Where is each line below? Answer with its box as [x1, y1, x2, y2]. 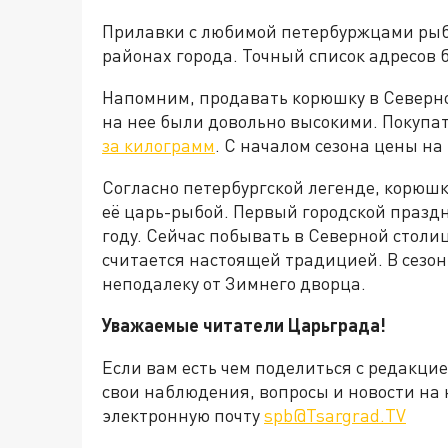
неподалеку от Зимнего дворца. [102, 272, 366, 295]
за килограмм [102, 134, 215, 157]
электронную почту [102, 404, 264, 427]
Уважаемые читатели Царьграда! [102, 314, 386, 337]
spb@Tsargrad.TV [264, 404, 406, 427]
